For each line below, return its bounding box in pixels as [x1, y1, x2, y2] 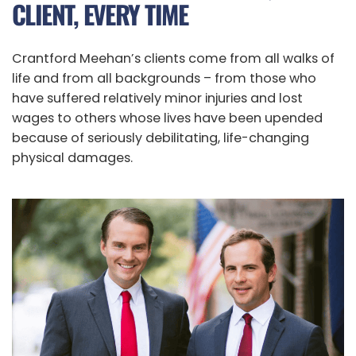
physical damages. [12, 149, 133, 168]
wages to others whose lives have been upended [12, 109, 323, 128]
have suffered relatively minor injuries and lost [12, 89, 303, 108]
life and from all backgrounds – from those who [12, 69, 316, 88]
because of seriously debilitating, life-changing [12, 129, 309, 148]
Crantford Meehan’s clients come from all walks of [12, 49, 335, 68]
